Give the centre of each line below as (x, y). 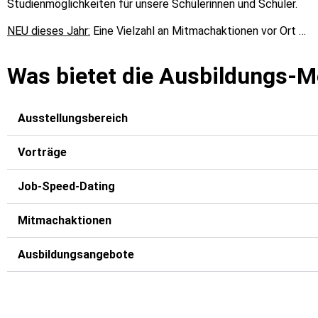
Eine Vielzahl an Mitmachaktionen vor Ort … (198, 31)
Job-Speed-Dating (66, 186)
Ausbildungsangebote (76, 254)
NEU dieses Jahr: (49, 31)
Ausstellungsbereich (73, 118)
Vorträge (42, 152)
